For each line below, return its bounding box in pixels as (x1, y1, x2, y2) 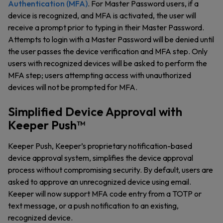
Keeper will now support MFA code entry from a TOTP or (8, 189, 202, 199)
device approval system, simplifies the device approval (8, 153, 193, 163)
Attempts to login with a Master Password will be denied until (8, 34, 214, 44)
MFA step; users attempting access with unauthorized (8, 70, 191, 80)
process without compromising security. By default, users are (8, 165, 213, 175)
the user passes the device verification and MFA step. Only (8, 46, 208, 56)
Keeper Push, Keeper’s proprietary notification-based (8, 141, 192, 151)
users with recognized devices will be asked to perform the (8, 58, 207, 68)
